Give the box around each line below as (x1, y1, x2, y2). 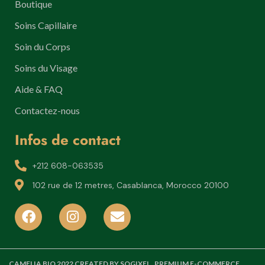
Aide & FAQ (15, 83, 63, 95)
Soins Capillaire (15, 19, 77, 31)
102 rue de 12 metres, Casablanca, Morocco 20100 (33, 179, 229, 190)
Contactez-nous (15, 104, 80, 116)
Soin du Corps (15, 40, 70, 52)
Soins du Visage (15, 62, 77, 73)
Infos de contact (15, 129, 121, 150)
